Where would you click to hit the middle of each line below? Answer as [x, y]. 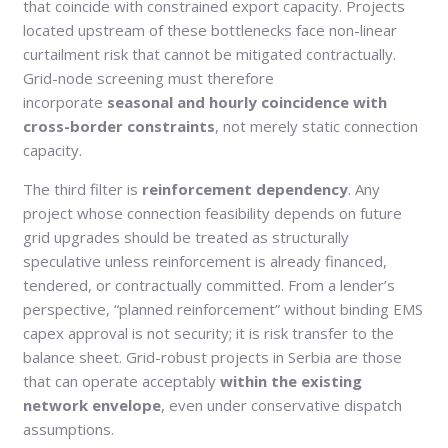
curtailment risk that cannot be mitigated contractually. [209, 54]
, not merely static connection [316, 126]
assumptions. [68, 429]
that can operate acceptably [121, 381]
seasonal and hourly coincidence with [247, 102]
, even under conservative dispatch [281, 405]
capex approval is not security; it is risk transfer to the [208, 333]
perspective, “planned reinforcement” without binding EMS [223, 309]
